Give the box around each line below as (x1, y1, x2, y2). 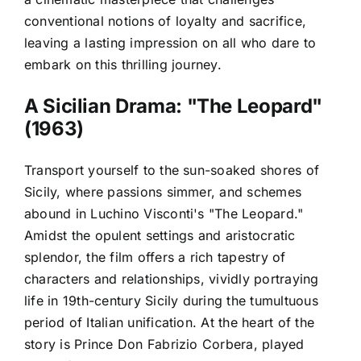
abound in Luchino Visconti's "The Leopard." (24, 205, 304, 222)
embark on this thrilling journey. (24, 56, 222, 73)
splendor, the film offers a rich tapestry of (24, 248, 286, 265)
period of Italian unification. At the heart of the (24, 313, 314, 330)
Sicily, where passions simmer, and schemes (24, 183, 302, 200)
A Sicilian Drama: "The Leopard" (24, 93, 322, 118)
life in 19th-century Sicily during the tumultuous (24, 292, 318, 309)
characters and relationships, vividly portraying (24, 270, 319, 287)
